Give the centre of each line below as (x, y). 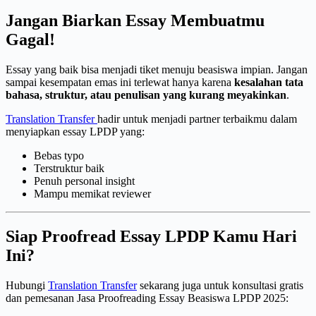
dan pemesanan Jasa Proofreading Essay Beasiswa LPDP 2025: (147, 298)
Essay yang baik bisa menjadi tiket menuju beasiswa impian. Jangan (157, 70)
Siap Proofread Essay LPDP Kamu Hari (151, 237)
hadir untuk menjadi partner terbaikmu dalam (197, 119)
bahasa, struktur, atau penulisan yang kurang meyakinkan (146, 95)
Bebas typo (59, 156)
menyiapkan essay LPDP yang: (75, 132)
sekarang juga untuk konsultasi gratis (220, 285)
